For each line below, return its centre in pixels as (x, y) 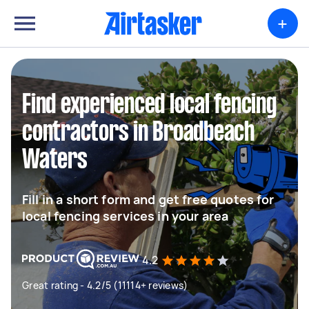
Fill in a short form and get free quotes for (148, 199)
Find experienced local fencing (149, 106)
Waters (55, 161)
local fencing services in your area (126, 216)
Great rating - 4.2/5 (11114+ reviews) (105, 285)
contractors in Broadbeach (138, 133)
